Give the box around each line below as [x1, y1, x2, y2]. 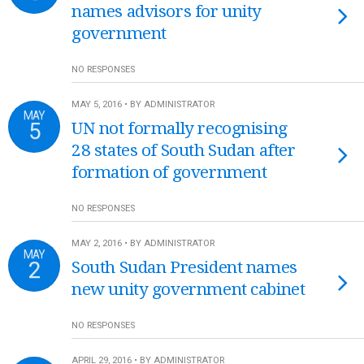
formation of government [71, 162, 267, 182]
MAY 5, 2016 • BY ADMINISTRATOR [71, 99, 214, 110]
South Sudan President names [71, 258, 297, 277]
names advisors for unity [71, 2, 262, 21]
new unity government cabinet [71, 279, 305, 299]
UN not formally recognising [71, 119, 288, 138]
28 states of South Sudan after [71, 141, 296, 160]
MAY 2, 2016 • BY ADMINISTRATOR [71, 238, 214, 249]
